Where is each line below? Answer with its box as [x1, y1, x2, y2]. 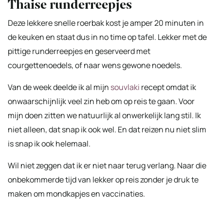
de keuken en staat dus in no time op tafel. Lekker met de [8, 31, 207, 42]
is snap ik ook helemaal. [8, 138, 91, 149]
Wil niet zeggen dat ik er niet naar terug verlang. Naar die [8, 160, 206, 171]
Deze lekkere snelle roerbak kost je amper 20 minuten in [8, 17, 204, 28]
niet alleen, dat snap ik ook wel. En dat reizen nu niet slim [8, 124, 206, 135]
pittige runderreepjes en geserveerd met [8, 45, 150, 56]
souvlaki [110, 81, 141, 92]
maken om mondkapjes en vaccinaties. [8, 188, 145, 199]
